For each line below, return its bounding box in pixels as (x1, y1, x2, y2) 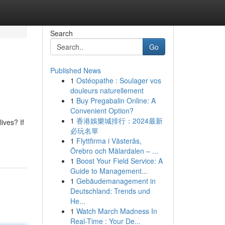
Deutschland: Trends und (70, 186, 150, 196)
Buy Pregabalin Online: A (76, 95, 156, 105)
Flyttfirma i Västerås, (76, 136, 142, 146)
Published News (50, 65, 101, 75)
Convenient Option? (70, 105, 134, 116)
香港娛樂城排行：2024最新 (76, 116, 163, 126)
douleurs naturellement (70, 85, 144, 95)
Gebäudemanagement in (76, 176, 156, 186)
